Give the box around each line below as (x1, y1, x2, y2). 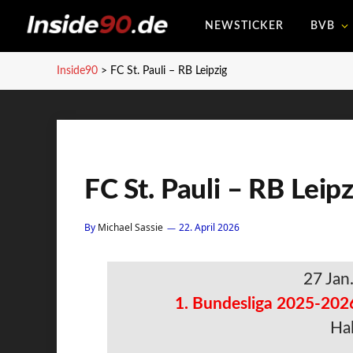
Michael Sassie (98, 221, 163, 234)
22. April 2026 (179, 221, 240, 234)
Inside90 (57, 65, 98, 76)
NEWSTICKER (204, 20, 284, 32)
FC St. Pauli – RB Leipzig (110, 65, 227, 76)
